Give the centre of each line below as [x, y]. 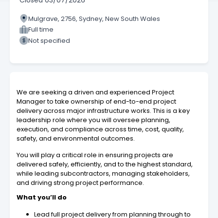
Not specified [49, 40]
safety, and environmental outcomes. [76, 139]
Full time [41, 30]
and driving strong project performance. [80, 183]
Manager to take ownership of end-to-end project [96, 102]
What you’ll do [42, 198]
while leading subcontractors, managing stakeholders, [103, 174]
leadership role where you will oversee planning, [93, 120]
